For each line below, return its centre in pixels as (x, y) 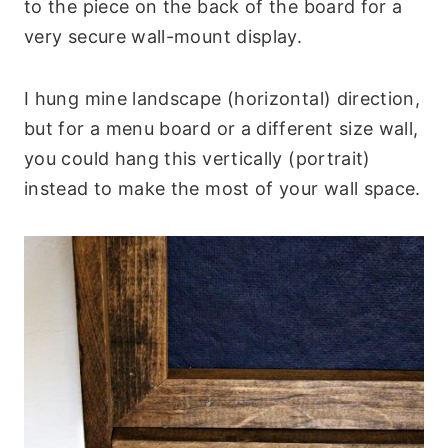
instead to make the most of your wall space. (222, 189)
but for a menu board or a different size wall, (221, 129)
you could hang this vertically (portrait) (197, 159)
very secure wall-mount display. (163, 37)
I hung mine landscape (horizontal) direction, (222, 99)
